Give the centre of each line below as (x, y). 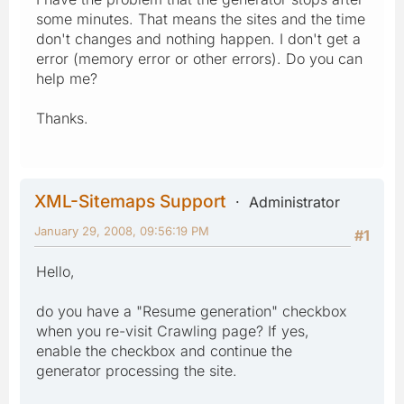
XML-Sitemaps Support (130, 201)
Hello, (55, 271)
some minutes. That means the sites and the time (201, 18)
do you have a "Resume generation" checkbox (192, 311)
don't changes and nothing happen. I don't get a (198, 38)
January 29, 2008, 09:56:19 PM (122, 230)
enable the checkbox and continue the (164, 350)
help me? (67, 78)
